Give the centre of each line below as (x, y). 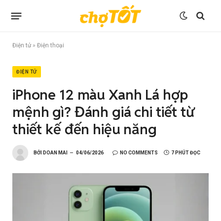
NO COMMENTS (139, 152)
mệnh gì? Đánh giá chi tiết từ (103, 112)
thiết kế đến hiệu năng (85, 129)
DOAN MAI (55, 152)
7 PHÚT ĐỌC (186, 152)
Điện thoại (51, 45)
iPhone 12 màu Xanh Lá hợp (100, 94)
